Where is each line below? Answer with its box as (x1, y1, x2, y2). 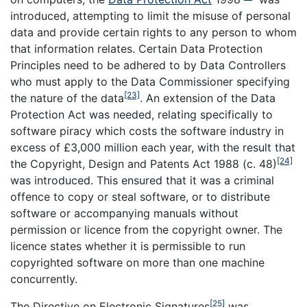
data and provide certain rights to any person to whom (10, 25, 297, 40)
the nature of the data (10, 91, 124, 106)
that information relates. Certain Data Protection (10, 42, 262, 56)
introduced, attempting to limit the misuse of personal (10, 9, 291, 23)
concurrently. (10, 272, 77, 286)
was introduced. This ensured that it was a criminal (10, 173, 274, 188)
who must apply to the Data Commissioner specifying (10, 75, 290, 89)
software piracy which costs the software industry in (10, 124, 284, 138)
